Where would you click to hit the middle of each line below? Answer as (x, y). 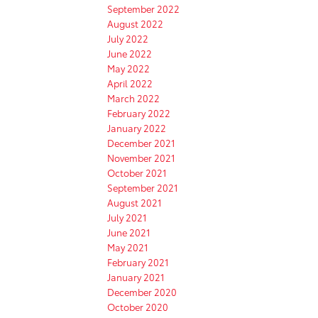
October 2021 (137, 172)
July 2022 (128, 38)
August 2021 (135, 202)
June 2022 (130, 53)
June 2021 (129, 232)
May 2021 (128, 247)
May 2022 (128, 68)
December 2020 (142, 291)
